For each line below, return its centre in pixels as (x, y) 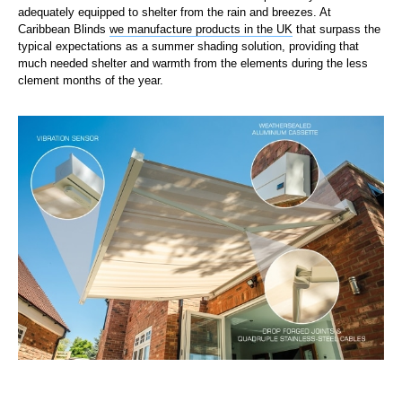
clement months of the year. (91, 80)
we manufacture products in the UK (201, 29)
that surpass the (336, 29)
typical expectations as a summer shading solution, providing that (188, 46)
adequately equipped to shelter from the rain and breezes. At (175, 12)
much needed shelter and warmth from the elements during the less (193, 63)
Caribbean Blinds (64, 29)
